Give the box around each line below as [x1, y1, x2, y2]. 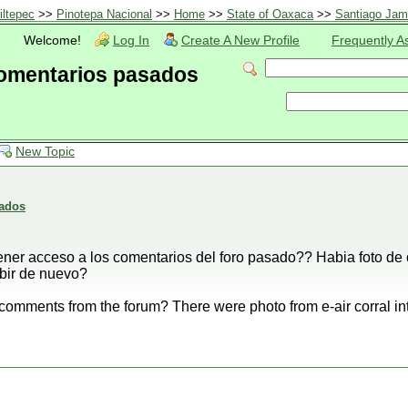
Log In [113, 34, 149, 47]
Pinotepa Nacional [56, 7, 152, 21]
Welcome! [24, 34, 81, 47]
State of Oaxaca [227, 7, 313, 21]
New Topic [15, 145, 75, 158]
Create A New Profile [181, 34, 300, 47]
